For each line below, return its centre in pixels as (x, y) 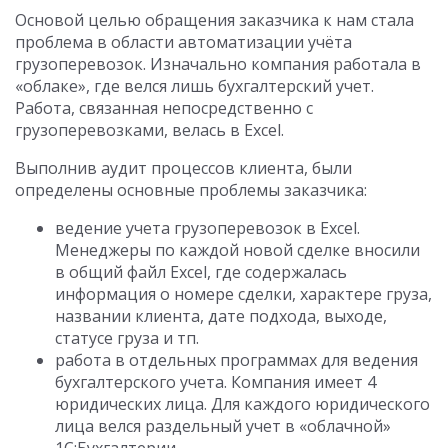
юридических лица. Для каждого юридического (242, 404)
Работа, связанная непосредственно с (164, 108)
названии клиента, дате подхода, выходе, (221, 316)
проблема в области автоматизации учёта (183, 42)
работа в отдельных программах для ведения (236, 360)
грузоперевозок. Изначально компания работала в (218, 64)
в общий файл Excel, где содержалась (201, 272)
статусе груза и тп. (127, 338)
